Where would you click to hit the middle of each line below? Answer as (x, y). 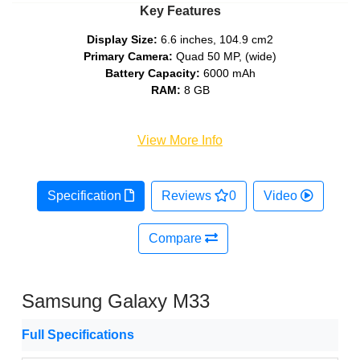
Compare (177, 239)
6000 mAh (227, 74)
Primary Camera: (128, 57)
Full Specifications (78, 335)
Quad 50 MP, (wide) (225, 57)
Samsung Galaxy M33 (116, 301)
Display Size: (122, 40)
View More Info (180, 141)
